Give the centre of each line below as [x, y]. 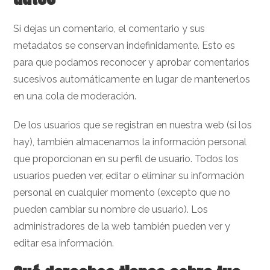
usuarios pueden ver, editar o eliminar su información [129, 176]
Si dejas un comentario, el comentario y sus [109, 29]
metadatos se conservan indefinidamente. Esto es [124, 46]
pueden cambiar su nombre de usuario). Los [111, 209]
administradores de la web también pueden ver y [122, 226]
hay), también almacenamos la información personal [130, 142]
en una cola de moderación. [75, 96]
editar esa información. [64, 243]
